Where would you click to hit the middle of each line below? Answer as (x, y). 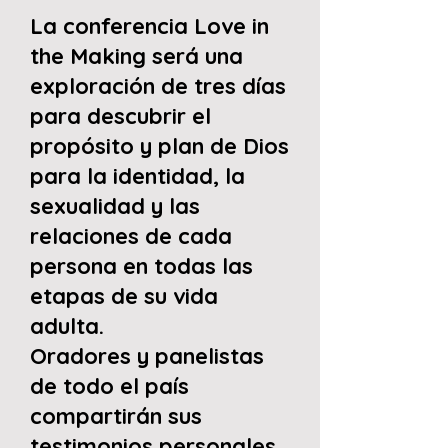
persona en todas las (141, 266)
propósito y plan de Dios (159, 146)
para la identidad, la (137, 176)
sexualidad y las (115, 206)
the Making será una (136, 56)
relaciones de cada (131, 236)
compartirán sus (116, 416)
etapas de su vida (124, 296)
